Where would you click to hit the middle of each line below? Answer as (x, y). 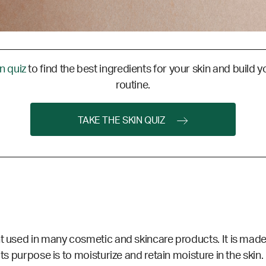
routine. (133, 86)
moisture (194, 256)
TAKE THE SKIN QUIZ (121, 121)
